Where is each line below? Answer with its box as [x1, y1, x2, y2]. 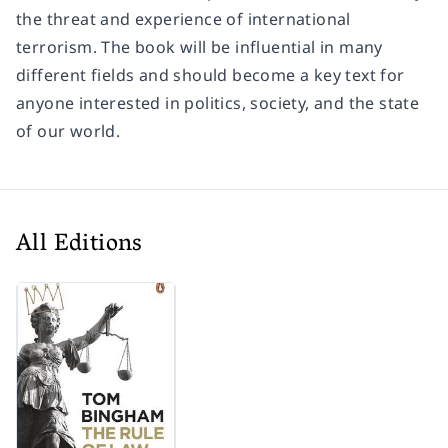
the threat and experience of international [16, 7, 351, 30]
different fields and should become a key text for [16, 63, 405, 86]
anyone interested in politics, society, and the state [16, 91, 420, 114]
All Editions [16, 222, 143, 268]
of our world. [16, 119, 121, 142]
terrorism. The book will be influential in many [16, 35, 383, 58]
